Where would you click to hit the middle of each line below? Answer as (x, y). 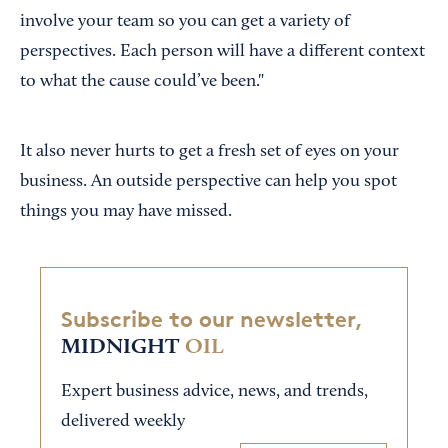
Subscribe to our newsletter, (211, 319)
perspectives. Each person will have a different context (222, 52)
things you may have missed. (126, 212)
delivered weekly (123, 422)
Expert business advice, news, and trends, (214, 392)
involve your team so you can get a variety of (185, 22)
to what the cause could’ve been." (142, 82)
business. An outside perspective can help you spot (208, 182)
